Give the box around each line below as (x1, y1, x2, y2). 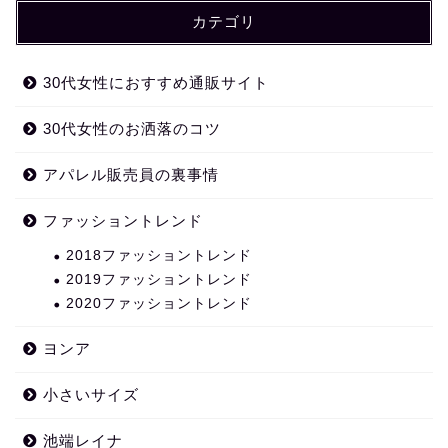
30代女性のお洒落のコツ (43, 120, 221, 138)
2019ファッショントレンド (66, 272, 252, 288)
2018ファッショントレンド (66, 248, 252, 264)
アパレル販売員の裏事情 (43, 166, 219, 184)
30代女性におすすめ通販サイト (43, 74, 269, 92)
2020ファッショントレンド (66, 296, 252, 312)
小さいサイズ (43, 386, 139, 404)
